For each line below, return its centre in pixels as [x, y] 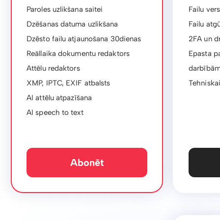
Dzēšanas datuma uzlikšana [72, 24]
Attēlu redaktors [53, 68]
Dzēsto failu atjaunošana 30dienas [84, 39]
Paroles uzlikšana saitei [65, 9]
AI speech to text [55, 112]
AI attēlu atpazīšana [59, 98]
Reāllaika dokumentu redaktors [78, 54]
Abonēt [87, 163]
